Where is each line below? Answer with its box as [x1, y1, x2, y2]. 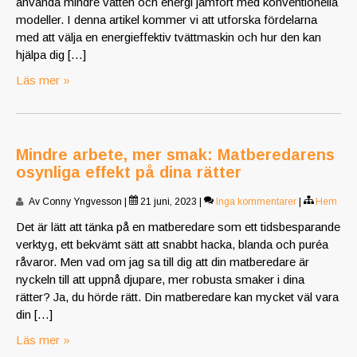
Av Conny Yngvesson [27, 196, 122, 208]
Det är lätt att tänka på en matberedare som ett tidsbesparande [16, 220, 340, 234]
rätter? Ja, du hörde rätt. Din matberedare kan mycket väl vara [16, 290, 339, 304]
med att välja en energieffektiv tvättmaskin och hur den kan [16, 30, 321, 45]
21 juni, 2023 [138, 196, 197, 208]
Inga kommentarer [216, 196, 296, 208]
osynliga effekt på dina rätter [16, 163, 241, 182]
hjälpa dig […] [16, 48, 86, 62]
